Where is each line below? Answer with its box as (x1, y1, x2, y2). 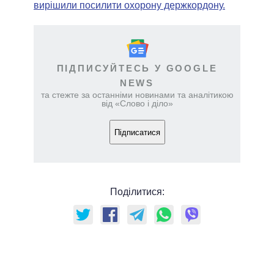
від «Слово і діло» (101, 98, 173, 109)
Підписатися (114, 127, 160, 137)
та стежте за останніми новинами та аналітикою (40, 90, 234, 100)
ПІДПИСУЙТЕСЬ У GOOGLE (56, 63, 218, 74)
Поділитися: (109, 187, 165, 198)
